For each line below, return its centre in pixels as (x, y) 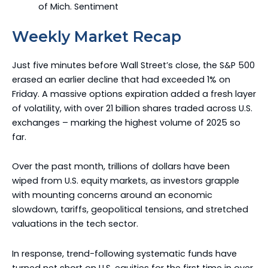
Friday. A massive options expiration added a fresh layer (134, 94)
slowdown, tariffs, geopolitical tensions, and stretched (130, 210)
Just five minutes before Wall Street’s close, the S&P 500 (133, 65)
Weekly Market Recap (97, 36)
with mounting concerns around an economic (112, 195)
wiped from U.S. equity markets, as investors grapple (126, 181)
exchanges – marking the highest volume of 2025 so (126, 122)
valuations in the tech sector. (75, 224)
